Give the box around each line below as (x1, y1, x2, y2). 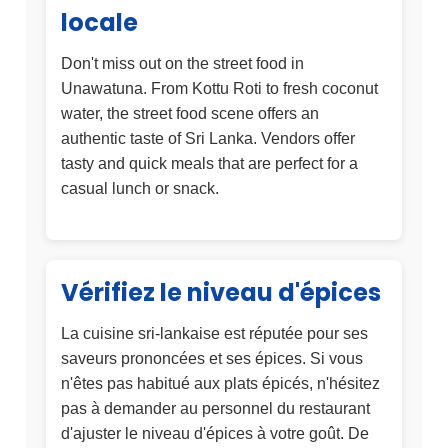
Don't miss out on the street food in (61, 55, 304, 73)
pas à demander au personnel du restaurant (61, 400, 370, 418)
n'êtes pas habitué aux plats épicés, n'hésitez (61, 375, 380, 393)
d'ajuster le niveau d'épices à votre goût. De (61, 425, 369, 443)
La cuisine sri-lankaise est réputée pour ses (61, 325, 368, 343)
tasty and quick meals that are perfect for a (61, 155, 358, 173)
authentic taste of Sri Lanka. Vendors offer (61, 130, 355, 148)
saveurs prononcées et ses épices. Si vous (61, 350, 363, 368)
